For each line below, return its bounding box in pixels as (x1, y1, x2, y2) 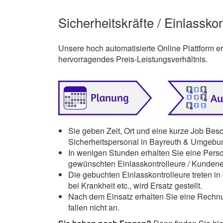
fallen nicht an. (68, 201, 119, 213)
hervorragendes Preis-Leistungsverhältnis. (58, 53, 208, 65)
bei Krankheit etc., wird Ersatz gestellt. (68, 179, 202, 191)
